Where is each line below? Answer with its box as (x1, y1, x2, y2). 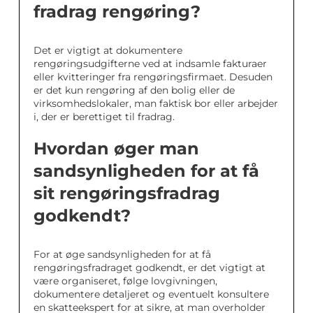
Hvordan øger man (34, 138, 199, 159)
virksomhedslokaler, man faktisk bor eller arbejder (34, 97, 278, 110)
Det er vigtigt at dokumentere (34, 44, 182, 57)
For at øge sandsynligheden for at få (34, 248, 211, 261)
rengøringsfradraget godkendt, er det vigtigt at (34, 261, 265, 274)
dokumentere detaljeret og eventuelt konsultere (34, 288, 269, 300)
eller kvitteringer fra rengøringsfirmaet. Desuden (34, 71, 272, 83)
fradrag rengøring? (34, 1, 201, 22)
